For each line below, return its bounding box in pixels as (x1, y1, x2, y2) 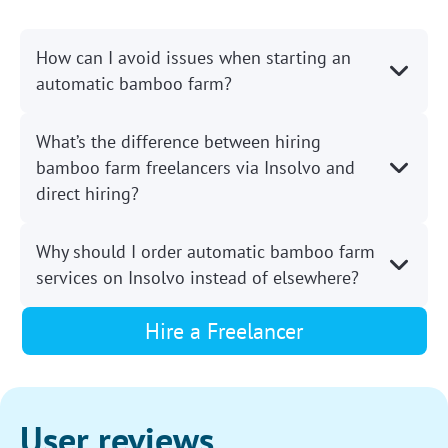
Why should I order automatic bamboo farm (36, 240, 375, 264)
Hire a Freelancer (145, 317, 303, 346)
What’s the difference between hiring (36, 130, 321, 154)
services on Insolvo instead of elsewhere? (36, 266, 359, 290)
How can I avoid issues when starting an (36, 46, 351, 70)
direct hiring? (36, 182, 139, 206)
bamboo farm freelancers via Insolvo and (36, 156, 355, 180)
